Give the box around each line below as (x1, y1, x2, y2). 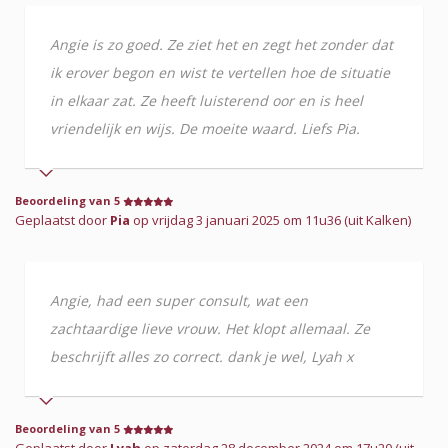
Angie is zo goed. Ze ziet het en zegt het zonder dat (50, 34, 393, 54)
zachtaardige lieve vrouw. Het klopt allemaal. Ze (50, 318, 370, 338)
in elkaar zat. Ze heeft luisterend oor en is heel (50, 90, 363, 110)
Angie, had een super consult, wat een (50, 290, 308, 310)
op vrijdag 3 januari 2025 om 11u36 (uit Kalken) (130, 210, 411, 229)
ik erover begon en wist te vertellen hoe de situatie (50, 62, 390, 82)
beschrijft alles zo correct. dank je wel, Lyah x (50, 346, 353, 366)
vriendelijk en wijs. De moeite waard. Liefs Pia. (50, 118, 360, 138)
